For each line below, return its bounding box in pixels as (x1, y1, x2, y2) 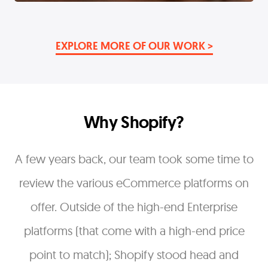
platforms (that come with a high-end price (23, 223, 245, 239)
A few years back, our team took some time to (14, 151, 254, 167)
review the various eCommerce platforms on (19, 175, 249, 191)
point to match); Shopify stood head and (29, 247, 239, 263)
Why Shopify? (84, 111, 184, 134)
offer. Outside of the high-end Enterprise (31, 199, 237, 215)
